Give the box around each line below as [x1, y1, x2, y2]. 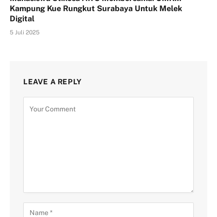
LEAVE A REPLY [23, 77, 82, 86]
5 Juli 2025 [10, 29, 40, 36]
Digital [10, 14, 34, 24]
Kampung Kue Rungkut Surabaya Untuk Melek [10, 4, 182, 14]
